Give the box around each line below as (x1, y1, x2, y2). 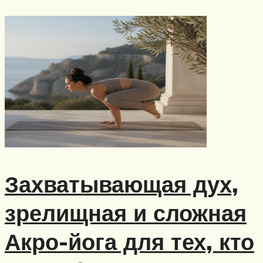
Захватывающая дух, (5, 170, 238, 199)
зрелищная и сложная (5, 198, 247, 228)
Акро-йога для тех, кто (5, 227, 254, 257)
